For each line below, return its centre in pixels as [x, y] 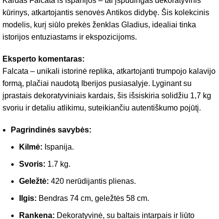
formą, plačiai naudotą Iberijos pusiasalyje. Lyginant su [97, 83]
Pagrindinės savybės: [51, 130]
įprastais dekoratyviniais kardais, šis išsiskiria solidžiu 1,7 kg [107, 95]
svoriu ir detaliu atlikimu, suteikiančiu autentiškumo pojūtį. [102, 108]
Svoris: [32, 164]
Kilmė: [31, 147]
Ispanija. [58, 147]
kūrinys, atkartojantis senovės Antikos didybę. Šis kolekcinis [106, 12]
